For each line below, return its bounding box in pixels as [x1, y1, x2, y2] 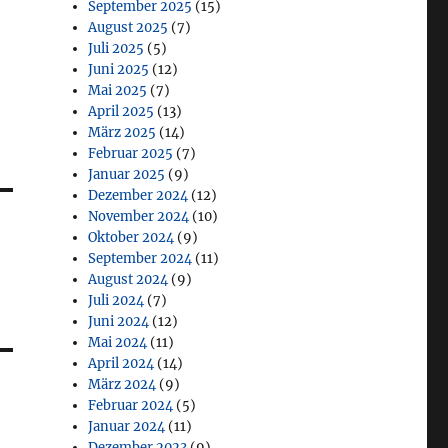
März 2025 [88, 123, 157, 141]
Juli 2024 [88, 291, 145, 309]
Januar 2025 [88, 165, 166, 183]
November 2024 [88, 207, 190, 225]
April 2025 [88, 102, 155, 120]
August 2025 [88, 18, 169, 36]
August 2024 [88, 270, 169, 288]
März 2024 [88, 375, 157, 393]
